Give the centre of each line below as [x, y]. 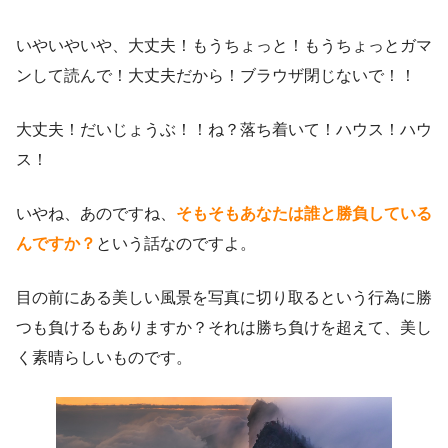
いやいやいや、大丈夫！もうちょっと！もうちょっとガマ [224, 46]
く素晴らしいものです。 [104, 358]
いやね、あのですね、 [96, 214]
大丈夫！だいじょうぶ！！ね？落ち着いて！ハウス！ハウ [224, 130]
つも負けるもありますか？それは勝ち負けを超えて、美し [224, 328]
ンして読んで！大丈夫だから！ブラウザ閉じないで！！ [216, 76]
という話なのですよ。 [176, 244]
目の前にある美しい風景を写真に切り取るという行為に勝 [224, 298]
